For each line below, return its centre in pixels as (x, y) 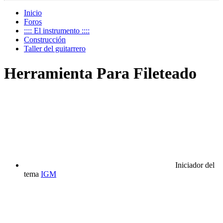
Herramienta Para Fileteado (100, 73)
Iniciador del (195, 165)
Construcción (45, 40)
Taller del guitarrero (55, 49)
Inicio (33, 13)
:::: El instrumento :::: (57, 31)
